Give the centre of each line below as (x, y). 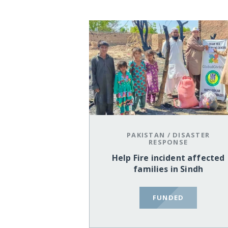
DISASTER (191, 135)
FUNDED (168, 197)
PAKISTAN (146, 135)
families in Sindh (168, 169)
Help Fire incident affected (168, 158)
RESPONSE (168, 142)
